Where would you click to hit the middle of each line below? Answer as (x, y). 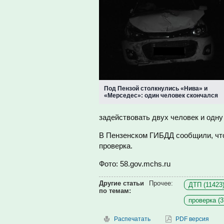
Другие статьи (121, 183)
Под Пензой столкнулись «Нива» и (156, 88)
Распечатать (132, 219)
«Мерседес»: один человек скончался (161, 95)
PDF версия (192, 219)
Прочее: (161, 183)
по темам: (115, 191)
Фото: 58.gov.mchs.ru (135, 164)
